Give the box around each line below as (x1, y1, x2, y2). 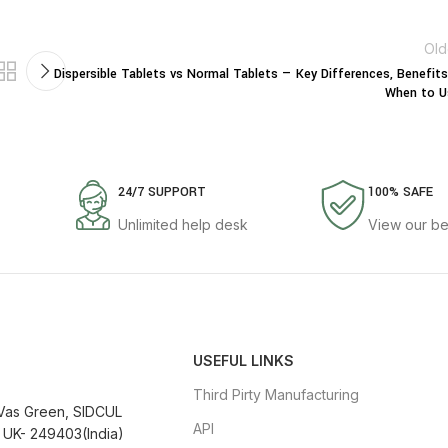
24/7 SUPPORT (117, 183, 206, 202)
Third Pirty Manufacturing (193, 386, 359, 404)
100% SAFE (368, 183, 434, 202)
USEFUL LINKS (193, 352, 294, 370)
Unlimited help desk (117, 216, 248, 234)
